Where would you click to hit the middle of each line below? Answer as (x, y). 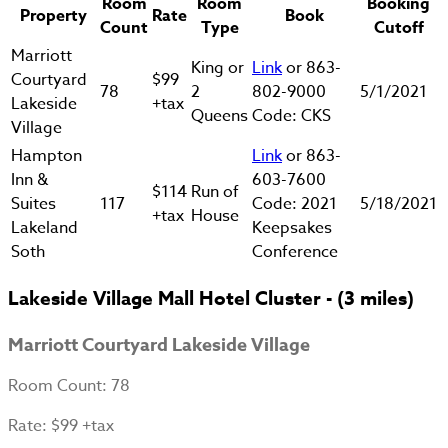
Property (53, 15)
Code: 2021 (294, 203)
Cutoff (398, 27)
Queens (219, 115)
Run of (215, 191)
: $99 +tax (78, 425)
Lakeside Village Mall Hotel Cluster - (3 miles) (211, 299)
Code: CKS (291, 115)
